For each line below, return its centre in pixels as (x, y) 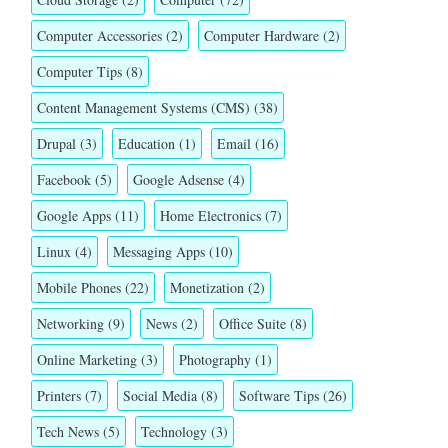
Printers (59, 395)
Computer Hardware (261, 35)
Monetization (207, 287)
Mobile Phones (79, 287)
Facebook (64, 179)
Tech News (68, 431)
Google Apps (74, 215)
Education (146, 143)
